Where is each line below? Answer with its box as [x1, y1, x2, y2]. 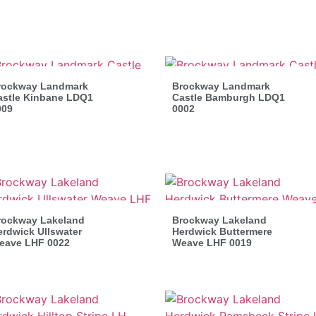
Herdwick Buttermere [172, 225, 272, 237]
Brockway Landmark [172, 80, 270, 92]
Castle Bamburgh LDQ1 [172, 91, 285, 103]
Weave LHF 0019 [172, 236, 252, 248]
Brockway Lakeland [172, 214, 267, 226]
